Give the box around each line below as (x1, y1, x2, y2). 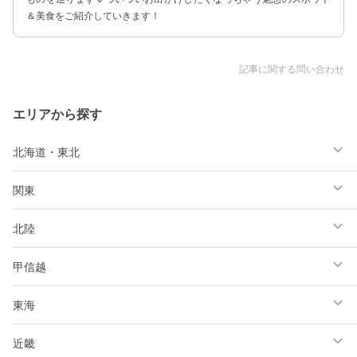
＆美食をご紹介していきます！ (26, 10, 160, 22)
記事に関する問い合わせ (239, 63, 344, 76)
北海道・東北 (13, 145, 80, 159)
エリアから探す (13, 106, 102, 123)
